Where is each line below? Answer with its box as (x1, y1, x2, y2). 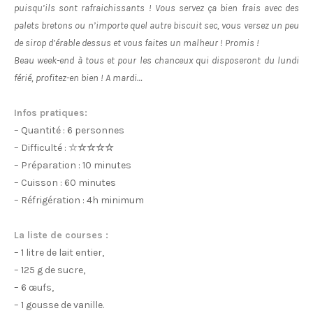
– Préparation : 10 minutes (14, 159, 131, 171)
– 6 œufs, (14, 282, 56, 293)
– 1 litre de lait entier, (14, 247, 106, 259)
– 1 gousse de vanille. (14, 299, 108, 311)
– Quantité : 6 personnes (14, 124, 124, 136)
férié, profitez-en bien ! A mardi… (14, 72, 143, 84)
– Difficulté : (14, 142, 68, 154)
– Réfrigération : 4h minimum (14, 194, 144, 206)
